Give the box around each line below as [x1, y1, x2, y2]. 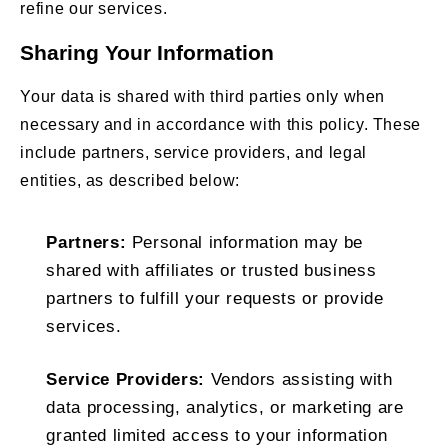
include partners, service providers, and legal [20, 143, 367, 161]
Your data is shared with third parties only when [20, 87, 386, 105]
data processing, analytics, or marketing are [46, 397, 404, 417]
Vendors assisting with [204, 369, 393, 389]
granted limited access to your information [46, 425, 388, 445]
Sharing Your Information [20, 40, 275, 64]
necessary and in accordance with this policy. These [20, 115, 422, 133]
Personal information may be [126, 232, 364, 252]
